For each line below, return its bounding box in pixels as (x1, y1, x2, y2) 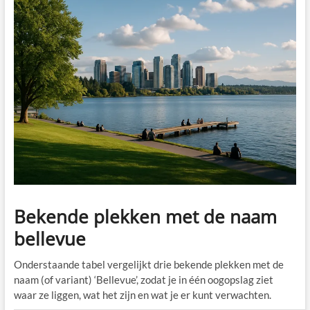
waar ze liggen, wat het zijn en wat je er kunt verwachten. (13, 288, 271, 301)
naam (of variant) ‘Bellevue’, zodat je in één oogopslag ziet (13, 273, 273, 286)
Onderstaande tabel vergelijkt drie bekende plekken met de (13, 257, 284, 271)
